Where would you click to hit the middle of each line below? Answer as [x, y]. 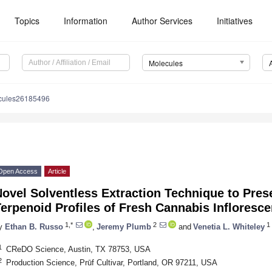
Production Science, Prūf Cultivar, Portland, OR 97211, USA [111, 262]
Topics [27, 21]
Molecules [165, 63]
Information [86, 21]
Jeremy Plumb [124, 226]
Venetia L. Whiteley [229, 226]
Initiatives [235, 21]
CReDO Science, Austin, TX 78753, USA [78, 249]
